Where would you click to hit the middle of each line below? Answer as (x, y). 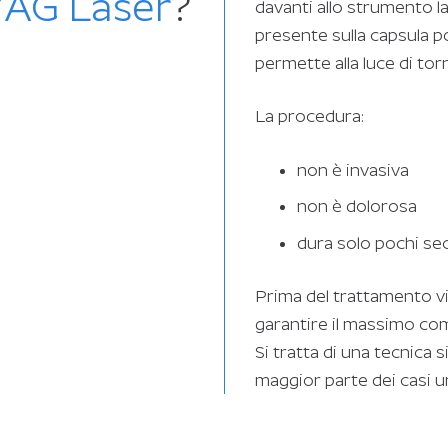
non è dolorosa (357, 206)
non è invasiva (353, 169)
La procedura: (308, 116)
